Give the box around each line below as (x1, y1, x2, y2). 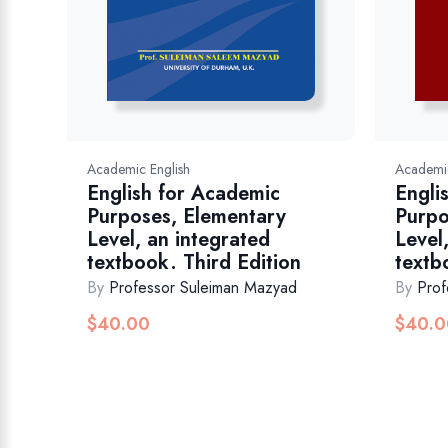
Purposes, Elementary (87, 202, 287, 232)
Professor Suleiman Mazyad (109, 276, 298, 300)
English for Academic (87, 179, 281, 209)
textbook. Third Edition (87, 248, 302, 278)
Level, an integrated (87, 225, 271, 255)
